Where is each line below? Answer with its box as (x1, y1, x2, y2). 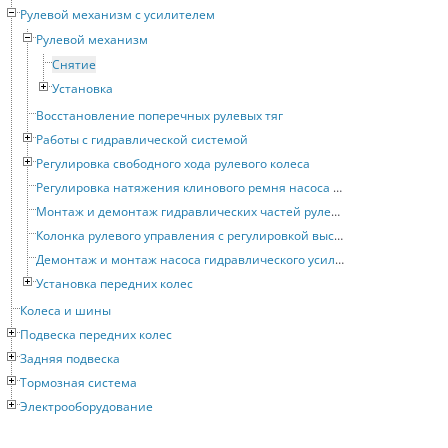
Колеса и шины (20, 302, 111, 320)
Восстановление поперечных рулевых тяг (36, 107, 283, 125)
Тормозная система (20, 374, 137, 392)
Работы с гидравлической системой (36, 131, 248, 149)
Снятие (52, 56, 96, 74)
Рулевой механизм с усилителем (20, 6, 215, 24)
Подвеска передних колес (20, 326, 172, 344)
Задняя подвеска (20, 350, 120, 368)
